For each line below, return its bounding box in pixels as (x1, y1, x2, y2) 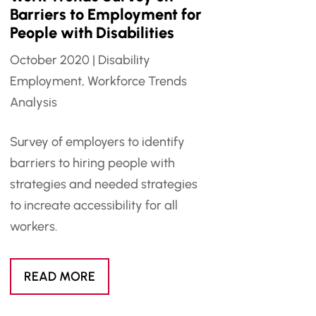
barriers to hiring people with (9, 154, 175, 171)
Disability (97, 51, 150, 68)
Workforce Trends (87, 73, 187, 89)
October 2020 (9, 51, 90, 68)
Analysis (9, 94, 57, 110)
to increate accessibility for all (9, 197, 178, 213)
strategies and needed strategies (9, 176, 197, 192)
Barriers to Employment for (9, 4, 202, 24)
